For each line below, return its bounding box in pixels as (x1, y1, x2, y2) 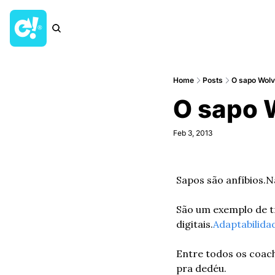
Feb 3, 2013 (173, 128, 212, 137)
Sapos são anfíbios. (176, 174, 266, 186)
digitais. (176, 218, 213, 230)
